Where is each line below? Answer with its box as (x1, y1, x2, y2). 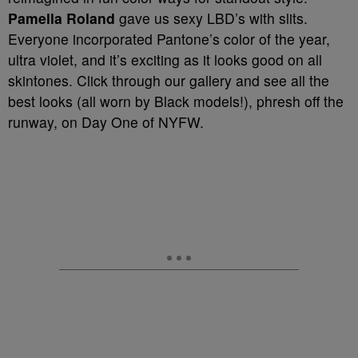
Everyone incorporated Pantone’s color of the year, (8, 29, 330, 49)
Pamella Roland (8, 8, 115, 28)
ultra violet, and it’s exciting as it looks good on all (8, 50, 322, 70)
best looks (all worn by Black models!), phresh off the (8, 91, 344, 111)
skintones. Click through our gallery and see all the (8, 70, 329, 90)
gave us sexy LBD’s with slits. (115, 8, 308, 28)
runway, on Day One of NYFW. (8, 112, 204, 132)
